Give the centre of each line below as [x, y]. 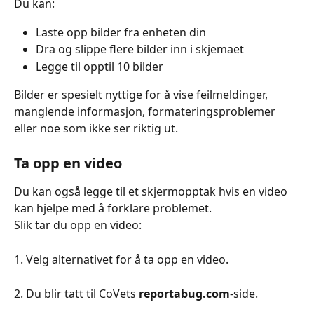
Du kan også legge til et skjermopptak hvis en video [152, 191]
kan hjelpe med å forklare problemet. [113, 208]
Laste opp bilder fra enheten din [121, 32]
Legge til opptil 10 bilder [100, 66]
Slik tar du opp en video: [78, 225]
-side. [244, 293]
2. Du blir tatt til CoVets [76, 293]
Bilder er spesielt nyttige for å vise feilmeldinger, [142, 95]
